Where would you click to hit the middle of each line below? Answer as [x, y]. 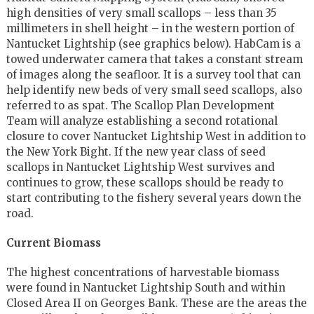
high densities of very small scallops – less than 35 [141, 13]
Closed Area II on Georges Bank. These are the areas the [156, 303]
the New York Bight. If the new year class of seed [136, 151]
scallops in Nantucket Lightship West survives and [140, 167]
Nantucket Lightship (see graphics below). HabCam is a [153, 43]
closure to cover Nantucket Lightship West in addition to [156, 136]
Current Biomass [53, 243]
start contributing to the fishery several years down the [153, 198]
